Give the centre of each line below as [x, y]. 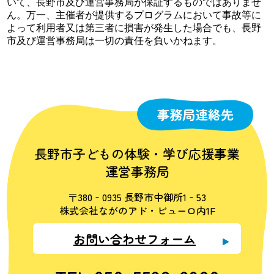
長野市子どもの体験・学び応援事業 [137, 154]
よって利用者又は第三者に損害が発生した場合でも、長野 [134, 28]
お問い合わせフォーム [135, 239]
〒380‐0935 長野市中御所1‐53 [137, 197]
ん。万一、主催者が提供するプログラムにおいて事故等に [134, 15]
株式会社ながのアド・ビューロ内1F [137, 211]
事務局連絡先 [195, 115]
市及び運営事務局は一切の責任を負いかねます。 [115, 40]
